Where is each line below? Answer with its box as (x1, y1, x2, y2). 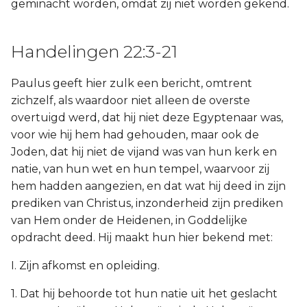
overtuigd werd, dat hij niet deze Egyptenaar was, (11, 111, 283, 124)
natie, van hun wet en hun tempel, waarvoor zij (11, 162, 269, 175)
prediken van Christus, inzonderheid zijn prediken (11, 197, 283, 210)
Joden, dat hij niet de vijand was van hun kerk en (11, 145, 277, 158)
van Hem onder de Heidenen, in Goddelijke (11, 214, 247, 227)
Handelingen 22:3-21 (11, 41, 177, 62)
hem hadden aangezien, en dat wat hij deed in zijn (11, 180, 286, 193)
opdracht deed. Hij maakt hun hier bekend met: (11, 231, 273, 244)
